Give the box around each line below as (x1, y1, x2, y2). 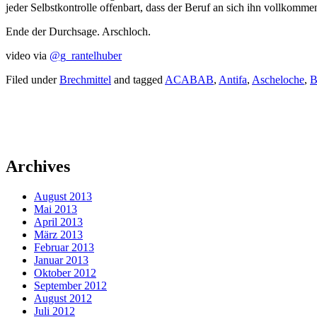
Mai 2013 (34, 203, 77, 216)
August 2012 (34, 292, 92, 305)
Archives (6, 157, 70, 176)
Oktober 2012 (34, 267, 96, 279)
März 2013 (34, 229, 83, 241)
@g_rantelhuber (50, 50, 122, 62)
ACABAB (165, 74, 214, 86)
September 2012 (34, 279, 107, 292)
